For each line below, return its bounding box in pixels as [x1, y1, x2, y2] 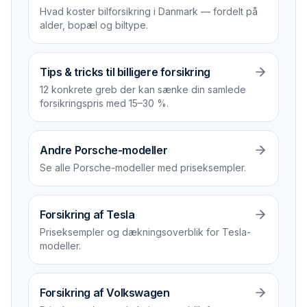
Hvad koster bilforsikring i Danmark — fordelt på [40, 5, 258, 17]
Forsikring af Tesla [40, 208, 135, 221]
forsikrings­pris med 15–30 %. [40, 97, 169, 109]
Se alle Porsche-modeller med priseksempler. [40, 162, 246, 173]
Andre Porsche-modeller [40, 143, 168, 157]
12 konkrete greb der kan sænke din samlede [40, 84, 246, 95]
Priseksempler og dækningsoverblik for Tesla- [40, 226, 251, 238]
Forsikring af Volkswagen [40, 286, 170, 299]
